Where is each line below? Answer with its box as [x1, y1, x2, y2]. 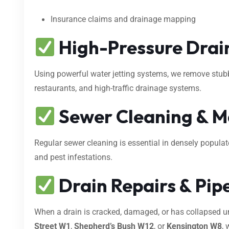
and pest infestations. [34, 152, 112, 163]
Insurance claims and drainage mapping [51, 14, 196, 25]
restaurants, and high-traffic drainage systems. [34, 83, 201, 94]
